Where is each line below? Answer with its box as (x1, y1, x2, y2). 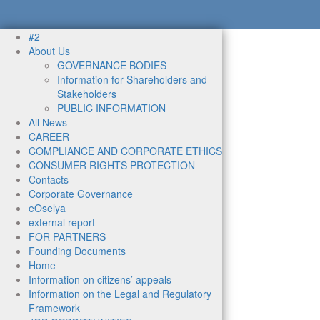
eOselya (29, 201, 66, 216)
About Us (29, 44, 70, 59)
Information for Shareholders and (57, 72, 207, 87)
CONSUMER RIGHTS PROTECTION (29, 158, 195, 173)
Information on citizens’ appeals (29, 272, 171, 287)
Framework (29, 301, 80, 316)
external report (29, 215, 95, 230)
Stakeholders (57, 86, 116, 101)
